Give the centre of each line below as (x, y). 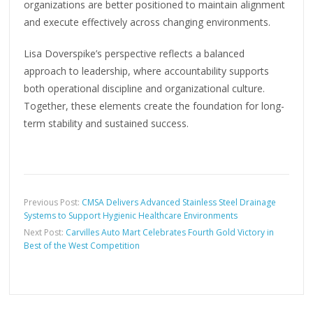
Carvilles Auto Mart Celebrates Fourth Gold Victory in (170, 233)
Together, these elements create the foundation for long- (154, 106)
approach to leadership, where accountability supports (147, 71)
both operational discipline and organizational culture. (145, 89)
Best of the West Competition (82, 246)
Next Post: (45, 233)
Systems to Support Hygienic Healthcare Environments (131, 216)
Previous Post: (53, 203)
